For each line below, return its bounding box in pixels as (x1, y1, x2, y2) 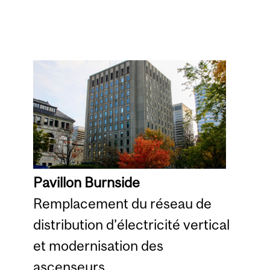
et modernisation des (33, 237, 163, 254)
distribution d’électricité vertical (33, 216, 230, 233)
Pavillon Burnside (33, 174, 140, 191)
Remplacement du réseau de (33, 195, 212, 212)
